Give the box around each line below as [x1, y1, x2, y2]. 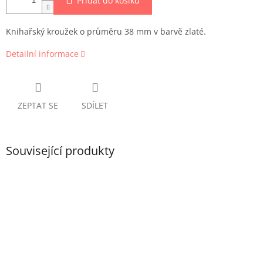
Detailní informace [6, 48, 79, 60]
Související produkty [6, 143, 114, 159]
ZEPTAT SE [18, 100, 58, 112]
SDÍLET [82, 100, 108, 112]
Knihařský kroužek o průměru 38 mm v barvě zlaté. [6, 26, 206, 38]
